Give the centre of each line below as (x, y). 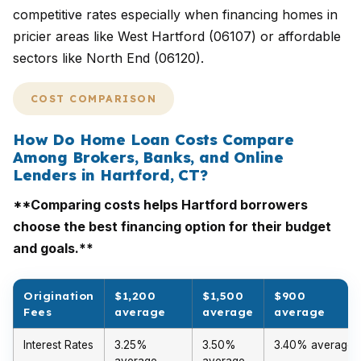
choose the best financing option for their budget (172, 226)
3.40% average (314, 345)
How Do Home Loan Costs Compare (154, 140)
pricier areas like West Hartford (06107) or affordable (177, 36)
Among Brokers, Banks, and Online (149, 158)
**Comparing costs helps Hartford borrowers (160, 205)
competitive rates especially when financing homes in (175, 15)
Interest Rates (58, 345)
